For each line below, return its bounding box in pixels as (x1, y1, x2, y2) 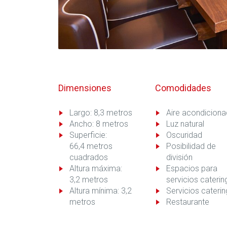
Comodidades (155, 82, 211, 93)
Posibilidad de (166, 141, 216, 151)
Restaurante (166, 197, 209, 207)
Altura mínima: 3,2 (69, 185, 132, 196)
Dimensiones (58, 82, 111, 93)
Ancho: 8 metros (69, 119, 128, 129)
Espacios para (166, 163, 217, 173)
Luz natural (166, 119, 204, 129)
